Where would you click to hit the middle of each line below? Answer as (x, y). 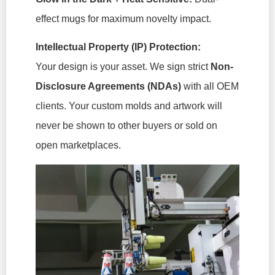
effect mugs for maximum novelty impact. (123, 18)
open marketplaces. (78, 145)
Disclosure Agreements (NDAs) (108, 87)
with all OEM (210, 87)
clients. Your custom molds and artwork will (129, 106)
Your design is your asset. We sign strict (123, 67)
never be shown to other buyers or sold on (126, 126)
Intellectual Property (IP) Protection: (118, 47)
